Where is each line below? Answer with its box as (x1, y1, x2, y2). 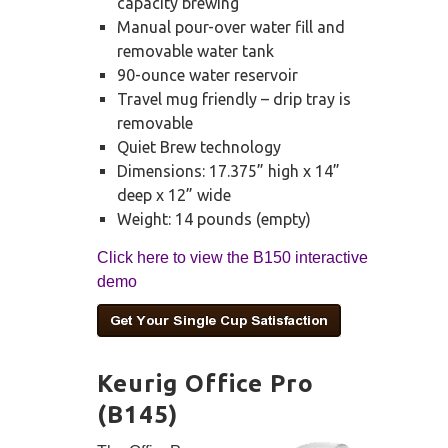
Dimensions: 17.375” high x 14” (117, 162, 340, 181)
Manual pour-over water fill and (117, 18, 345, 37)
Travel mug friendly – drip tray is (117, 90, 351, 109)
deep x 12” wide (117, 186, 231, 205)
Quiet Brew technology (117, 138, 281, 157)
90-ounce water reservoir (117, 66, 298, 85)
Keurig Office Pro (97, 370, 314, 398)
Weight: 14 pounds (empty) (117, 210, 311, 229)
